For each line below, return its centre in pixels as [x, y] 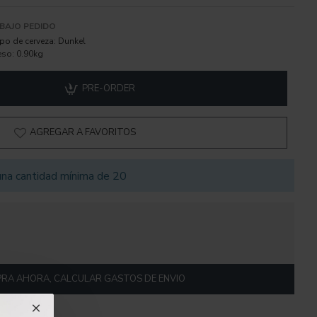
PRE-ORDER [108, 88]
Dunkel [72, 41]
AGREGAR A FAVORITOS [83, 132]
